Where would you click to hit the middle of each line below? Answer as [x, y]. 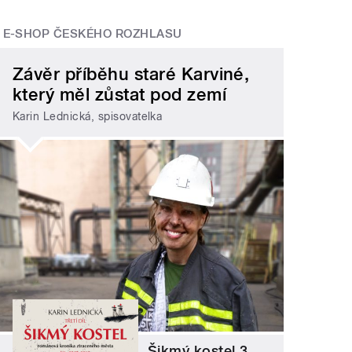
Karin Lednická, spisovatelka [88, 117]
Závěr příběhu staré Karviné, [131, 73]
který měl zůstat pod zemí [120, 94]
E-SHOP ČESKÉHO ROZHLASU [92, 34]
